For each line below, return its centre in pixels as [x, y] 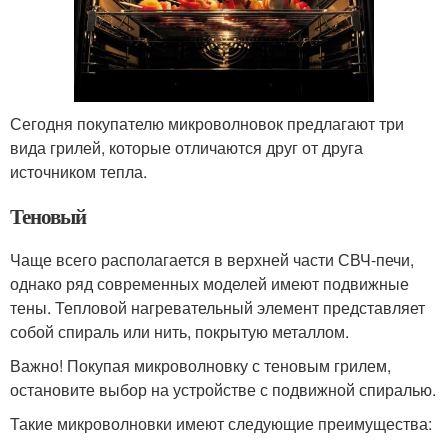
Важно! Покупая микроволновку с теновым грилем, [200, 366]
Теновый [48, 216]
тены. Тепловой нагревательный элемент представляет [217, 308]
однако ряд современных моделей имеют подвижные [209, 284]
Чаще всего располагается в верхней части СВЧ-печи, [212, 260]
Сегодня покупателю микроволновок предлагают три [207, 124]
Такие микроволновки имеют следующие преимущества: [221, 424]
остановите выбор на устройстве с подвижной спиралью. [223, 390]
